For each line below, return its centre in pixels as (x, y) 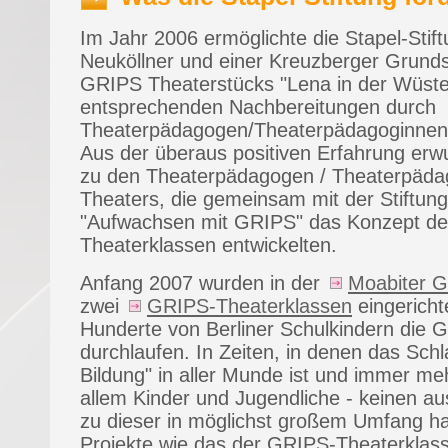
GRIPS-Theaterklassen (249, 305)
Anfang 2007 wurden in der (203, 282)
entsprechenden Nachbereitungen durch (258, 107)
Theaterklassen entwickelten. (208, 245)
